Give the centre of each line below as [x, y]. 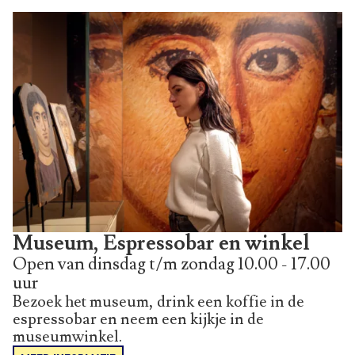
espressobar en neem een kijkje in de [138, 319]
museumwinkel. [67, 336]
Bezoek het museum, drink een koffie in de [158, 302]
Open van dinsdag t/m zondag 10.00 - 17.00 [172, 264]
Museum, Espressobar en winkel [161, 243]
